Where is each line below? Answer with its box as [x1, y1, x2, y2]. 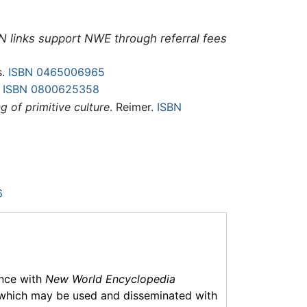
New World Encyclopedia [45, 272, 175, 286]
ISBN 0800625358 [2, 82, 99, 97]
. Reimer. [109, 99, 157, 114]
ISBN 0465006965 [8, 64, 105, 79]
